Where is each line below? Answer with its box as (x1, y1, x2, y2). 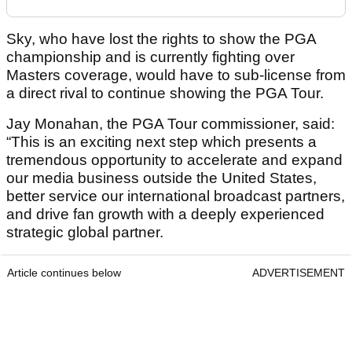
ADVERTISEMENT (252, 266, 345, 280)
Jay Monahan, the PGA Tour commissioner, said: (6, 115, 335, 133)
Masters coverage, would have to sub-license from (6, 67, 346, 84)
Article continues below (7, 266, 121, 280)
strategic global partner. (6, 224, 163, 241)
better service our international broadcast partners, (6, 188, 345, 205)
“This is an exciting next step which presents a (6, 134, 317, 151)
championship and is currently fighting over (6, 49, 295, 66)
